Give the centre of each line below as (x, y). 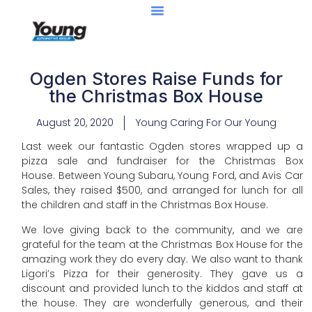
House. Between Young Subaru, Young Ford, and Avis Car (162, 176)
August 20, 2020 (75, 123)
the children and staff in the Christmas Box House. (147, 205)
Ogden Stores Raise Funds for (156, 79)
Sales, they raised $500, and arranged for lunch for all (162, 190)
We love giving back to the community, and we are (162, 229)
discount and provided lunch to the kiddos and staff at (162, 288)
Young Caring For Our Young (206, 123)
